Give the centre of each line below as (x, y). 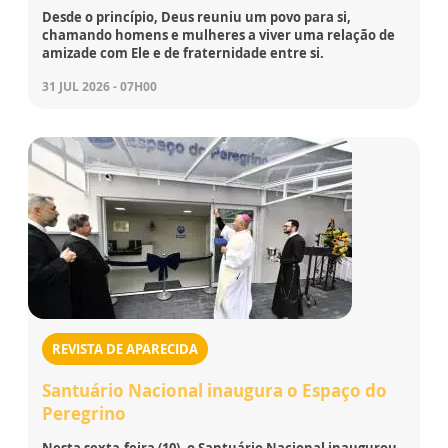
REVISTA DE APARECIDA (125, 348)
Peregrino (84, 413)
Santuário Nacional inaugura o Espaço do (214, 390)
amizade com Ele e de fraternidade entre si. (183, 52)
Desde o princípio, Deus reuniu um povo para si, (196, 16)
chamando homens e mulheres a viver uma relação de (218, 34)
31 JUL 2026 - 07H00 (99, 86)
